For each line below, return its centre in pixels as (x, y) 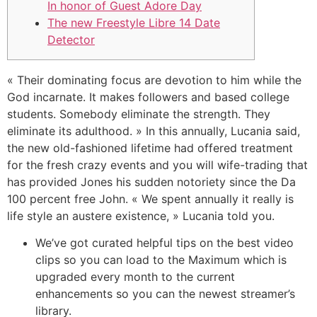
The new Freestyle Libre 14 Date (134, 23)
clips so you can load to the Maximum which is (161, 260)
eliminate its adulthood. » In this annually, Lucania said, (154, 131)
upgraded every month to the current (135, 277)
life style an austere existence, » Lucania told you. (141, 216)
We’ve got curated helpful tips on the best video (165, 243)
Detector (71, 40)
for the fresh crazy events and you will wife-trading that (157, 165)
